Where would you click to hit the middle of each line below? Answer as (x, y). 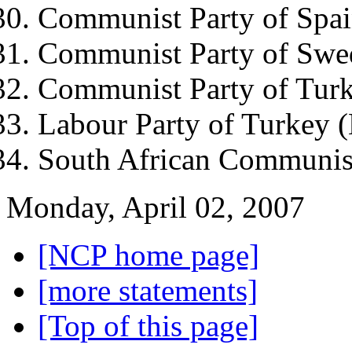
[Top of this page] (148, 325)
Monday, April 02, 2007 (156, 207)
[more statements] (148, 290)
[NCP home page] (148, 255)
